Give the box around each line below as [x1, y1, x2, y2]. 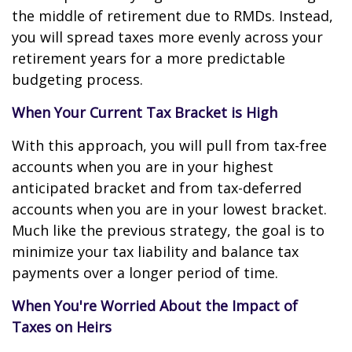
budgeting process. [12, 70, 143, 89]
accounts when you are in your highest [12, 157, 273, 176]
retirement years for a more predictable [12, 49, 285, 68]
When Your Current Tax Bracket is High [12, 103, 277, 122]
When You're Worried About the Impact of [12, 296, 298, 315]
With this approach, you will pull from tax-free [12, 136, 327, 155]
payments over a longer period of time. [12, 263, 278, 282]
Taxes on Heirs [12, 317, 112, 336]
